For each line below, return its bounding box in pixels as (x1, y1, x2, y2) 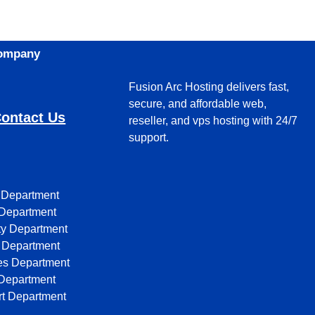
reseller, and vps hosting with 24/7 (129, 114, 298, 127)
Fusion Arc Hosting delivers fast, (129, 80, 290, 93)
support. (129, 131, 169, 143)
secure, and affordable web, (129, 97, 267, 110)
